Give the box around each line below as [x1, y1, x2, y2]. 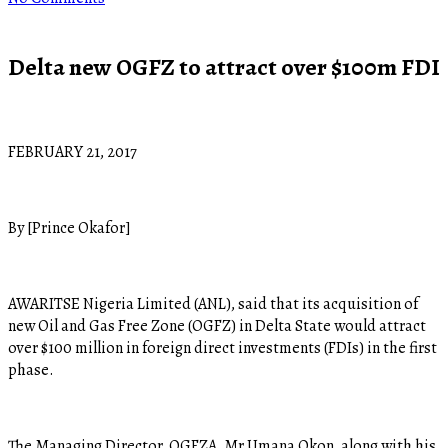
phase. [8, 358, 54, 381]
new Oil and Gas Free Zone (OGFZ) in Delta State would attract [8, 314, 426, 337]
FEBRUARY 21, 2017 [8, 140, 137, 163]
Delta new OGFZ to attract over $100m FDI [8, 50, 440, 83]
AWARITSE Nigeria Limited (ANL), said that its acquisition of [8, 292, 418, 315]
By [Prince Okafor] [8, 216, 131, 239]
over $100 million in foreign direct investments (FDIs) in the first [8, 336, 437, 359]
